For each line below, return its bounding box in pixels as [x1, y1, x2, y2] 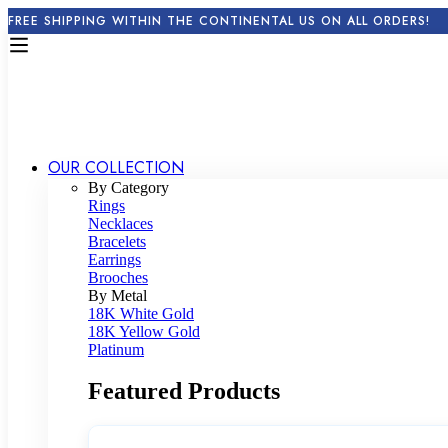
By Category [88, 178, 169, 196]
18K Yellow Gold [88, 322, 200, 340]
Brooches [88, 268, 148, 286]
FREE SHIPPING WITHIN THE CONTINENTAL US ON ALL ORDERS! [8, 12, 430, 30]
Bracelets [88, 232, 146, 250]
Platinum [88, 340, 144, 358]
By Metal [88, 286, 147, 304]
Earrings [88, 250, 141, 268]
